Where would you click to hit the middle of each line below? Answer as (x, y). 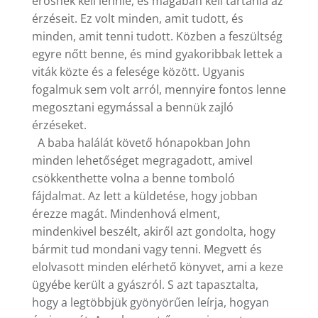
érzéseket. (59, 125)
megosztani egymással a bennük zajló (132, 108)
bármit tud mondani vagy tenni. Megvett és (147, 250)
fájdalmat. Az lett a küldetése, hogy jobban (144, 196)
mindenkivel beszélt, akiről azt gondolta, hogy (153, 232)
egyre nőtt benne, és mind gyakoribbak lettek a (157, 54)
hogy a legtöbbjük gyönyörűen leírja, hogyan (150, 303)
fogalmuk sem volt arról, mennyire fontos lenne (159, 90)
